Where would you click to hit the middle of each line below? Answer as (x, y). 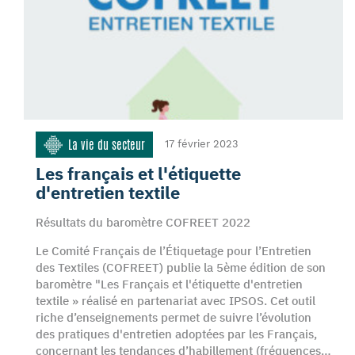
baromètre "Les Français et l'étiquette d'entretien (169, 284)
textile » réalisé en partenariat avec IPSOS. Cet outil (176, 301)
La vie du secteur (107, 145)
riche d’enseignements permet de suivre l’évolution (174, 317)
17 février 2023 (202, 144)
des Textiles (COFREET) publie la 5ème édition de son (181, 267)
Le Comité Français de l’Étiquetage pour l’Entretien (174, 251)
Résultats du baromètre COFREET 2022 (143, 222)
